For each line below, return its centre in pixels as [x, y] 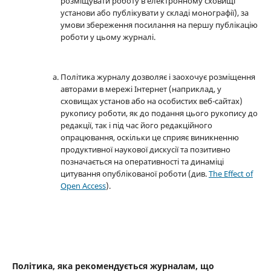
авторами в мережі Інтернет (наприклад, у [141, 89]
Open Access [83, 186]
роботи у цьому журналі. [108, 37]
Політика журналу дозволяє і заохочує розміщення [158, 77]
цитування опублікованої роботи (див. [134, 174]
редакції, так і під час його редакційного [136, 126]
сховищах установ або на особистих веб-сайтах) [151, 101]
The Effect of [230, 174]
